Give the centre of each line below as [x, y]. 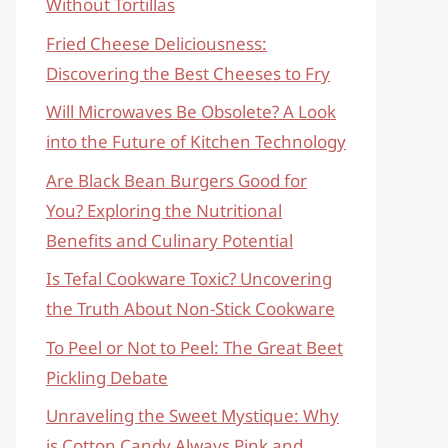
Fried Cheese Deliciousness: [156, 43]
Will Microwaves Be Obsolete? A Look [191, 111]
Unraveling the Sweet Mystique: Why [192, 415]
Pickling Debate [107, 377]
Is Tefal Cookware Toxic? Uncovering [189, 278]
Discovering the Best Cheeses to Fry [188, 73]
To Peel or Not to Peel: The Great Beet [194, 347]
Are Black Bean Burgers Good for [176, 180]
